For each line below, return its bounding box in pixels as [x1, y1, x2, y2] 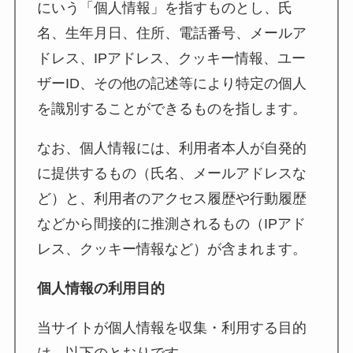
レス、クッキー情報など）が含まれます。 [36, 241, 307, 258]
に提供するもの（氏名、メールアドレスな [36, 165, 307, 182]
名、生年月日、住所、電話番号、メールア [36, 25, 307, 42]
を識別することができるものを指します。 [36, 101, 307, 117]
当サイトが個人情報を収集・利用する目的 [36, 319, 307, 336]
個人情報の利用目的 [36, 280, 165, 296]
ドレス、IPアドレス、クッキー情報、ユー [36, 50, 306, 67]
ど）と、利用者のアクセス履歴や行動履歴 [36, 191, 307, 207]
